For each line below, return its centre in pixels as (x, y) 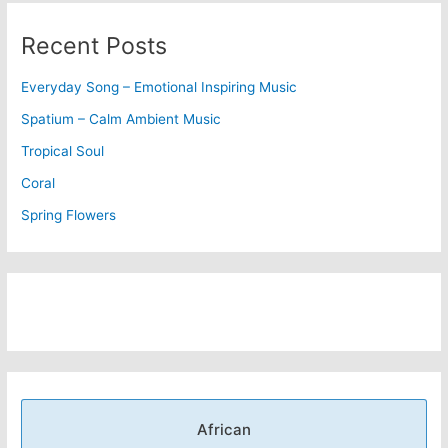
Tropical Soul (63, 150)
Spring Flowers (69, 214)
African (224, 430)
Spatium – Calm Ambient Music (121, 118)
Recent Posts (94, 45)
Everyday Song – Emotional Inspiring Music (159, 86)
